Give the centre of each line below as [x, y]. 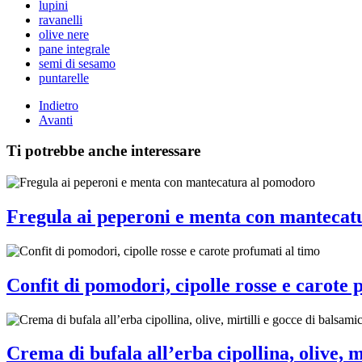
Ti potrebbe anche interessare [103, 151]
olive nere [64, 34]
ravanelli [61, 19]
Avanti [56, 120]
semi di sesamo [77, 63]
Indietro [59, 105]
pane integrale [74, 48]
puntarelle [64, 78]
